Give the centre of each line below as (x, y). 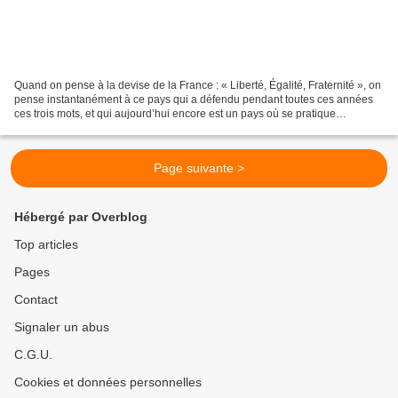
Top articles (46, 245)
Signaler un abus (62, 327)
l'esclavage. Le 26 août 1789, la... (95, 128)
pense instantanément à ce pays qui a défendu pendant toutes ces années (194, 100)
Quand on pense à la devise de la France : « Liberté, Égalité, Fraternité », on (198, 86)
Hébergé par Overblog (81, 217)
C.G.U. (33, 355)
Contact (36, 300)
